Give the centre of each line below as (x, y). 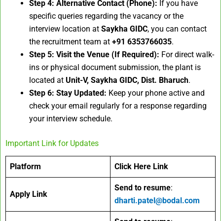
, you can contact (177, 29)
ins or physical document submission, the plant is (115, 68)
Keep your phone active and (156, 93)
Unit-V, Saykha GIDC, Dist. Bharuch (127, 80)
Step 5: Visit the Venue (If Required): (94, 55)
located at (47, 80)
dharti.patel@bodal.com (157, 200)
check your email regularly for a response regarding (118, 106)
